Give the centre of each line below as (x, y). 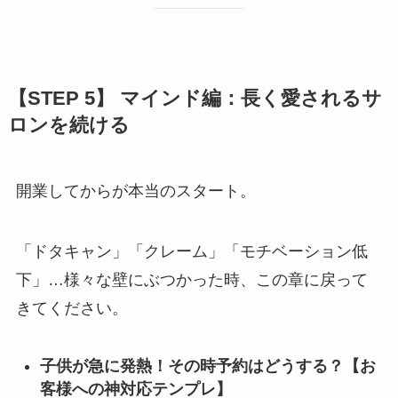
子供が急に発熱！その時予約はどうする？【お (207, 366)
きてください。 (72, 309)
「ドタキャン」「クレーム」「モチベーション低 (191, 252)
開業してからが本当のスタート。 (135, 191)
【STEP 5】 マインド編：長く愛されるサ (195, 99)
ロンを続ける (68, 126)
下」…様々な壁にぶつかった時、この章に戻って (191, 280)
